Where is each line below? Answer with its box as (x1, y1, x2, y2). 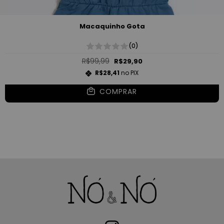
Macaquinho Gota (79, 21, 145, 31)
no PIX (119, 68, 138, 77)
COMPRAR (99, 86, 137, 97)
